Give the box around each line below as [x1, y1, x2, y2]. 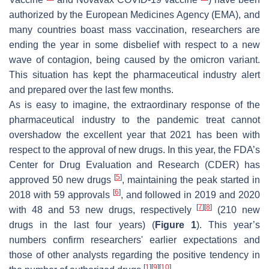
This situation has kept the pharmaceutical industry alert [9, 69, 260, 80]
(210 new [212, 204, 261, 215]
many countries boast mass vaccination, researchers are [9, 24, 260, 35]
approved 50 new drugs [9, 174, 114, 185]
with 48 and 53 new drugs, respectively [9, 204, 197, 215]
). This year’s [196, 219, 261, 230]
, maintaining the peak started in [122, 174, 260, 185]
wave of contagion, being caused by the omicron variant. [9, 54, 260, 65]
